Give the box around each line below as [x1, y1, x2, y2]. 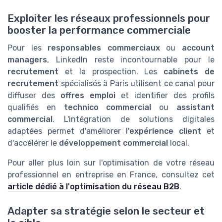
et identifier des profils [115, 91, 215, 101]
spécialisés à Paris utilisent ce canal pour [58, 79, 215, 89]
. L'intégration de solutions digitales [53, 114, 215, 124]
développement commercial [59, 138, 168, 148]
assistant [176, 103, 215, 112]
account [182, 43, 215, 53]
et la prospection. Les [58, 67, 164, 77]
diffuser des [7, 91, 60, 101]
